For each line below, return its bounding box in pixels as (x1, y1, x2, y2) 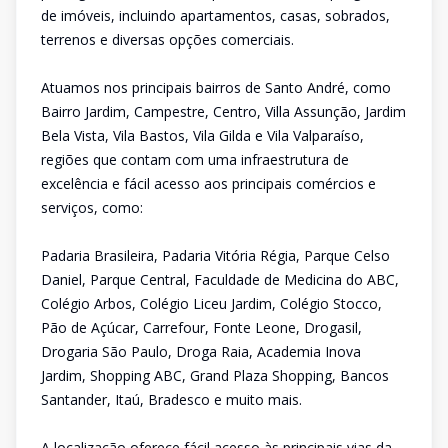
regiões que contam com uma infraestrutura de (41, 150, 349, 169)
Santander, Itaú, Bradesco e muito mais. (41, 390, 302, 409)
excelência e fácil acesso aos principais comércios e (41, 174, 376, 193)
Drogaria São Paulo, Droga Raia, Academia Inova (41, 342, 361, 361)
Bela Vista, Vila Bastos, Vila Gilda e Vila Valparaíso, (41, 126, 364, 145)
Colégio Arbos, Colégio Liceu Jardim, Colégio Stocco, (41, 294, 382, 313)
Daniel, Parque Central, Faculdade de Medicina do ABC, (41, 270, 399, 289)
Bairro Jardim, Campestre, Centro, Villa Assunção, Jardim (41, 102, 406, 121)
